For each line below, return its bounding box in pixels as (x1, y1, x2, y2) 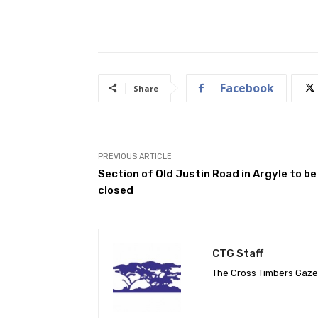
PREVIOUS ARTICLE (98, 151, 172, 161)
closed (98, 183, 133, 197)
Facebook (220, 79, 274, 96)
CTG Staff (212, 246, 263, 260)
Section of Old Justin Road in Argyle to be (98, 167, 317, 180)
